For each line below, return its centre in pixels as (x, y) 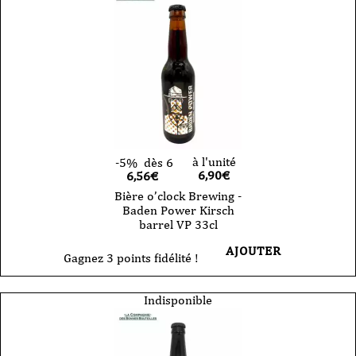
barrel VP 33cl (178, 224)
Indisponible (178, 300)
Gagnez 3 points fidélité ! (131, 257)
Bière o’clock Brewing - (178, 195)
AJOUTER (253, 250)
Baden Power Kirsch (178, 210)
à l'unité (214, 161)
